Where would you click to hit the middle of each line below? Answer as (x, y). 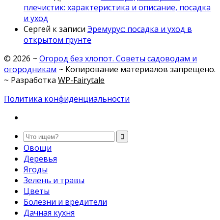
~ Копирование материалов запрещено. (136, 69)
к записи (69, 29)
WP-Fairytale (81, 80)
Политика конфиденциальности (67, 99)
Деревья (40, 159)
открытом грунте (57, 40)
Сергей (37, 29)
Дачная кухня (49, 213)
